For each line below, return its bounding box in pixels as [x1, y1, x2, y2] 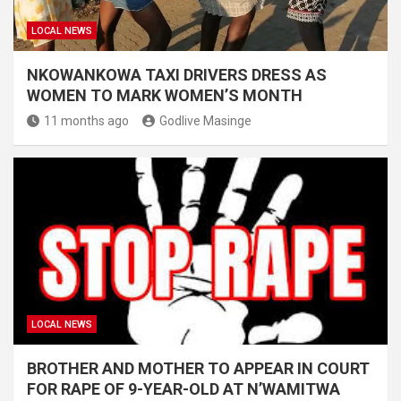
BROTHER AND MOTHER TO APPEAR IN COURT [27, 359, 370, 379]
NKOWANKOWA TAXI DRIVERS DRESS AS [27, 65, 327, 85]
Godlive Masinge [159, 114, 252, 129]
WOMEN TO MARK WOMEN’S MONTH [27, 86, 303, 106]
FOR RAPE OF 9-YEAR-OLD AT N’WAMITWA [27, 380, 340, 399]
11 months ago [44, 114, 129, 129]
